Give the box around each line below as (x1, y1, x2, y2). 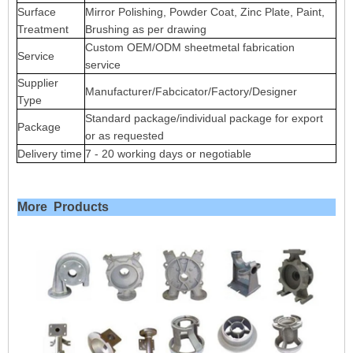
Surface (17, 6, 56, 18)
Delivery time (17, 147, 82, 160)
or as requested (85, 129, 164, 142)
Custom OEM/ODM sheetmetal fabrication (85, 41, 295, 54)
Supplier (17, 76, 58, 89)
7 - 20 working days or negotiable (85, 147, 251, 160)
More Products (17, 200, 109, 214)
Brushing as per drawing (85, 23, 206, 35)
